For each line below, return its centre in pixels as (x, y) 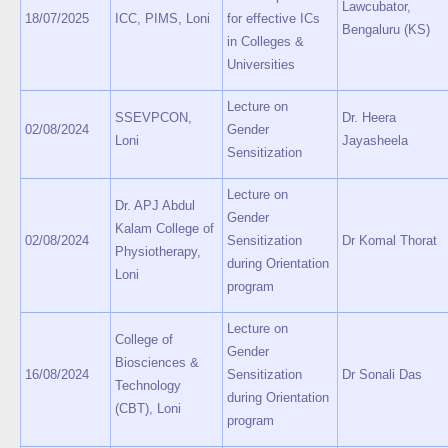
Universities (261, 64)
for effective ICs (273, 18)
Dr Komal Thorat (389, 240)
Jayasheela (375, 140)
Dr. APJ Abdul (155, 205)
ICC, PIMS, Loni (162, 18)
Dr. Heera (369, 117)
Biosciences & (157, 362)
